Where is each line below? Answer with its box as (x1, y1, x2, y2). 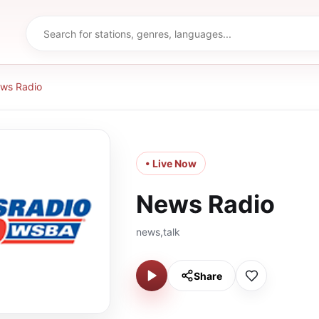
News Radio (136, 189, 275, 219)
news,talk (136, 226, 180, 238)
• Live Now (145, 157, 197, 169)
